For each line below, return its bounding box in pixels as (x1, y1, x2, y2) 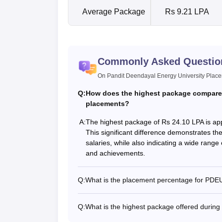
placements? (86, 99, 129, 108)
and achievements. (86, 149, 145, 157)
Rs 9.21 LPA (165, 7, 209, 16)
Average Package (82, 7, 145, 16)
